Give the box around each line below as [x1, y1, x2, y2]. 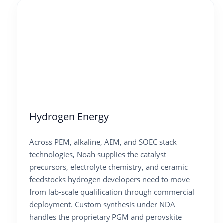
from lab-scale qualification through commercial [29, 187, 194, 197]
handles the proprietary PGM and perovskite [29, 212, 182, 222]
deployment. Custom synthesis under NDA [29, 199, 175, 210]
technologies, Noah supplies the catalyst [29, 149, 166, 160]
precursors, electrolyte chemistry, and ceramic [29, 162, 188, 172]
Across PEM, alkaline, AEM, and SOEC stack [29, 137, 177, 147]
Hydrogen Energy [29, 110, 109, 123]
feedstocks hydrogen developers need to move [29, 174, 190, 185]
